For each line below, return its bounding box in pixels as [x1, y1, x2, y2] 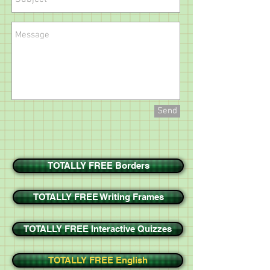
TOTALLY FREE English [48, 255, 148, 265]
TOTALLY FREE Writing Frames [33, 192, 164, 202]
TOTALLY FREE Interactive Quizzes [24, 224, 172, 234]
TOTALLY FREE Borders [47, 160, 149, 171]
